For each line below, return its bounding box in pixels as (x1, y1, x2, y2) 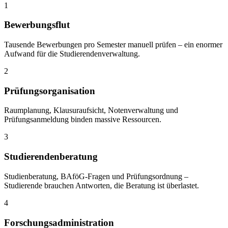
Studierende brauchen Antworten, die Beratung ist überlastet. (4, 181, 199, 190)
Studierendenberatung (4, 151, 98, 162)
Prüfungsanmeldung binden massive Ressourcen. (4, 115, 161, 124)
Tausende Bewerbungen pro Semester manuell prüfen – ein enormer (4, 40, 222, 49)
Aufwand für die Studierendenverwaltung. (4, 49, 140, 58)
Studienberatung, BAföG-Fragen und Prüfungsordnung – (4, 172, 188, 181)
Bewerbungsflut (4, 19, 70, 31)
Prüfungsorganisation (4, 85, 95, 96)
